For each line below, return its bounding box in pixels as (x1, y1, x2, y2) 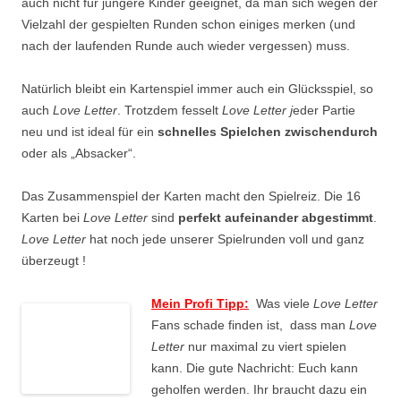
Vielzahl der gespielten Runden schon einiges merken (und (21, 17, 355, 32)
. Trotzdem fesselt (117, 103, 222, 118)
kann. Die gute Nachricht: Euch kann (151, 361, 358, 376)
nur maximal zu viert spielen (184, 339, 346, 354)
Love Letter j (222, 103, 293, 118)
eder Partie (293, 103, 355, 118)
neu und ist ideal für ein (21, 124, 158, 140)
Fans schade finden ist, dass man (151, 318, 349, 333)
